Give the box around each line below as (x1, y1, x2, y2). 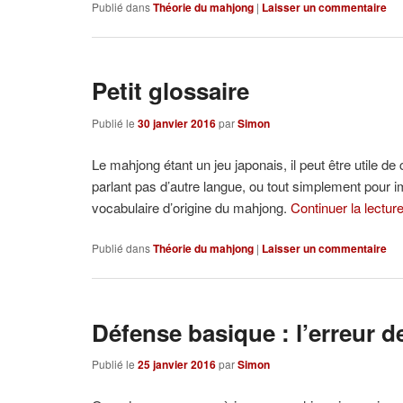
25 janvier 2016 (138, 356, 217, 373)
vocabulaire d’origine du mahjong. (92, 197, 291, 217)
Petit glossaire (92, 74, 250, 108)
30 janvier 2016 (138, 115, 217, 132)
